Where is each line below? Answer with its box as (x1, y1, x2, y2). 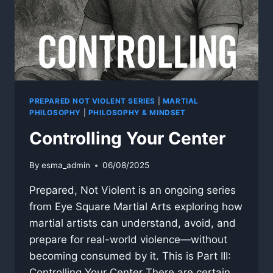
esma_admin (41, 160, 91, 171)
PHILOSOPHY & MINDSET (88, 107, 186, 117)
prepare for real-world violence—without (29, 233, 227, 246)
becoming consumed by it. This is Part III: (29, 250, 231, 263)
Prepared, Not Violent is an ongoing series (29, 184, 236, 197)
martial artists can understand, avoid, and (29, 217, 236, 230)
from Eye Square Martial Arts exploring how (29, 200, 243, 213)
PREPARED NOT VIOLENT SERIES (29, 96, 156, 105)
